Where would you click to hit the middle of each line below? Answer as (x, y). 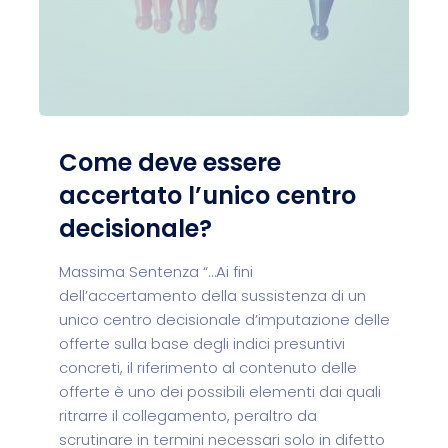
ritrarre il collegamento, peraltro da (188, 415)
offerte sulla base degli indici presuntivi (202, 343)
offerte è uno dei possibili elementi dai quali (220, 391)
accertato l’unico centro (207, 195)
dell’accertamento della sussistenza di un (212, 295)
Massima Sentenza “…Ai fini (156, 271)
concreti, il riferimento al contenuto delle (208, 367)
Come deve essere (170, 162)
